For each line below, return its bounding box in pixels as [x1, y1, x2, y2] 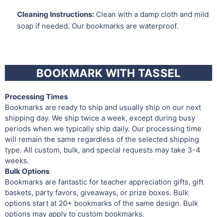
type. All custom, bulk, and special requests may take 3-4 [5, 145, 201, 155]
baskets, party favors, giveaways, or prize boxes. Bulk [5, 188, 188, 197]
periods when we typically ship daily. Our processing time [5, 124, 201, 133]
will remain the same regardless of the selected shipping [5, 135, 199, 144]
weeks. [5, 156, 29, 165]
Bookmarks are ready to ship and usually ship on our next [5, 103, 201, 112]
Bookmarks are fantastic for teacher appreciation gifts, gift [5, 177, 203, 186]
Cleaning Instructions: [17, 9, 94, 19]
